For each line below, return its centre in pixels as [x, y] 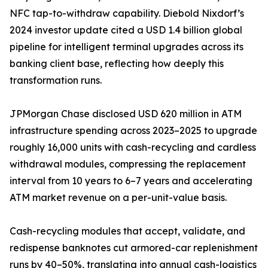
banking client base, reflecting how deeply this [117, 64]
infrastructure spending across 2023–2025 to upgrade [133, 131]
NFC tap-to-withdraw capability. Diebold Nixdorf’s [127, 13]
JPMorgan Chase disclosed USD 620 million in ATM [126, 114]
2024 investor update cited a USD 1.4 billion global [126, 30]
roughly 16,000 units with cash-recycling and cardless [133, 147]
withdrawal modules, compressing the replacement [128, 164]
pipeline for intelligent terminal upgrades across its [127, 47]
